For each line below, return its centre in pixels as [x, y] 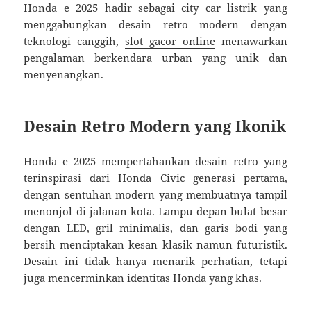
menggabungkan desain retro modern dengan [155, 24]
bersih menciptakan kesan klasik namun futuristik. [155, 244]
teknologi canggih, [75, 41]
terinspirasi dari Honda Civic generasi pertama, [155, 177]
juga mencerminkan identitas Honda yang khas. [143, 277]
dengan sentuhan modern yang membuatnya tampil [155, 194]
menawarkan [251, 41]
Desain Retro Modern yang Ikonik [155, 125]
